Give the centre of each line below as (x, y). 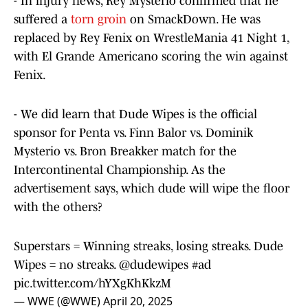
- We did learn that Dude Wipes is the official (135, 114)
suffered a (42, 20)
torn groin (99, 20)
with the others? (58, 207)
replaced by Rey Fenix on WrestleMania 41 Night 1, (151, 38)
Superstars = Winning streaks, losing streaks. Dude (148, 246)
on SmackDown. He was (194, 20)
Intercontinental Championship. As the (120, 170)
